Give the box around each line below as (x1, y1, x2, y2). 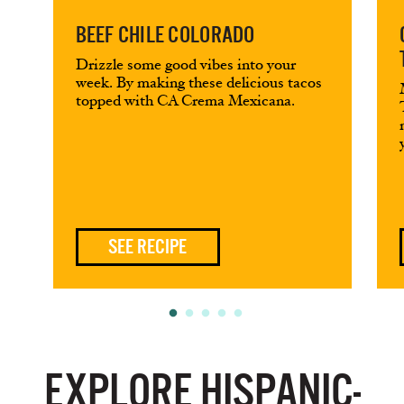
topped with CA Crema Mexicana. (75, 91, 295, 110)
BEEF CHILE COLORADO (75, 22, 255, 47)
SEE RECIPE (108, 235, 188, 258)
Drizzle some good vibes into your (75, 55, 296, 74)
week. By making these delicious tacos (75, 73, 322, 92)
